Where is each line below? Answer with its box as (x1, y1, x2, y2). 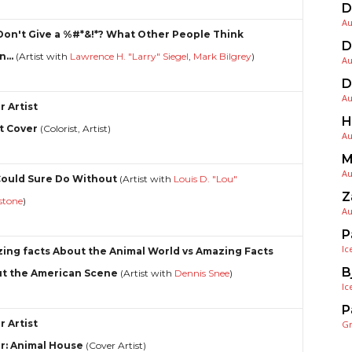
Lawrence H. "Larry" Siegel (70, 49, 189, 62)
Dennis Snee (174, 266, 230, 279)
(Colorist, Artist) (38, 122, 112, 134)
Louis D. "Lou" (174, 172, 238, 185)
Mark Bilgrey (193, 49, 252, 62)
